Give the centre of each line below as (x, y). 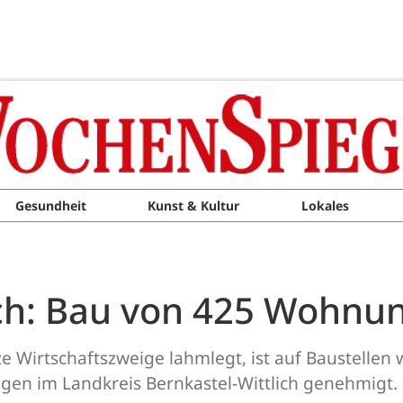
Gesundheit (50, 206)
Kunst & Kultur (194, 206)
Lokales (325, 206)
